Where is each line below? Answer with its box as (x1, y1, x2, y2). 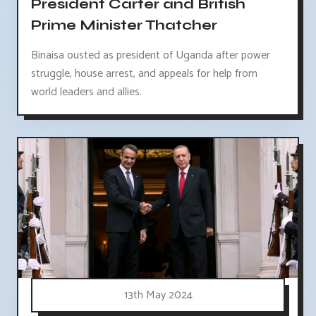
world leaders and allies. (31, 82, 142, 102)
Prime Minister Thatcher (31, 16, 217, 34)
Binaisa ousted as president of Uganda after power (31, 45, 270, 65)
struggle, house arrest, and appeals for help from (31, 63, 257, 83)
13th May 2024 (123, 285, 193, 305)
